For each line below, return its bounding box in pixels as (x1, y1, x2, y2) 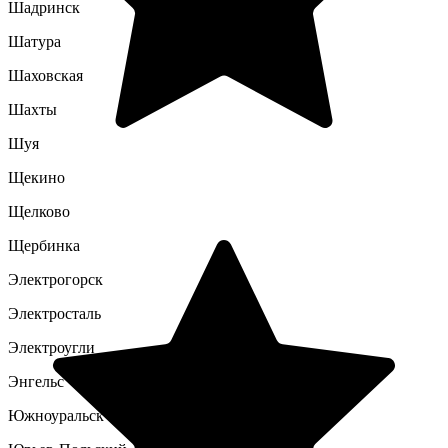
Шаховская (8, 67, 83, 84)
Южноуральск (8, 407, 104, 424)
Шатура (8, 33, 61, 50)
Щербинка (8, 237, 80, 254)
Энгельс (8, 373, 64, 390)
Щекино (8, 169, 65, 186)
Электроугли (8, 339, 95, 356)
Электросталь (8, 305, 101, 322)
